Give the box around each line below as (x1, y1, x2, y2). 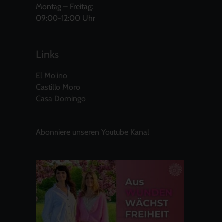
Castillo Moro (36, 82, 80, 92)
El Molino (36, 71, 67, 81)
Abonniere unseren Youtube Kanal (36, 127, 149, 137)
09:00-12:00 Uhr (36, 13, 95, 23)
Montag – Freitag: (36, 2, 93, 11)
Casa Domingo (36, 94, 86, 104)
